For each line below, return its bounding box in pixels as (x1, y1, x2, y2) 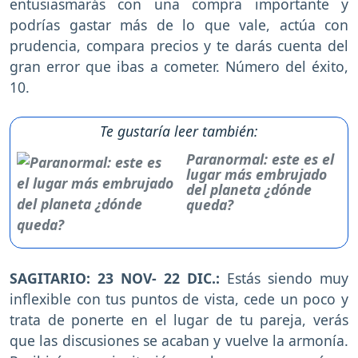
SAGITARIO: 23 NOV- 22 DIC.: (10, 268, 220, 288)
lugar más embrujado (186, 165, 328, 185)
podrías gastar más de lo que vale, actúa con (10, 15, 348, 35)
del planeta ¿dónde (186, 180, 312, 200)
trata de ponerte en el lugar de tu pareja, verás (10, 310, 348, 330)
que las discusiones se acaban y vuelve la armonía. (10, 331, 348, 351)
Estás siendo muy (220, 268, 348, 288)
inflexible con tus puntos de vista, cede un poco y (10, 289, 348, 309)
